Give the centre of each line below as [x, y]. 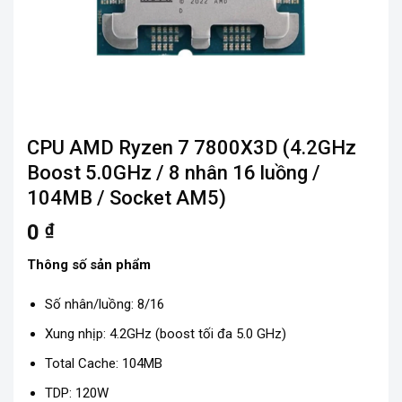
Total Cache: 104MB [103, 363]
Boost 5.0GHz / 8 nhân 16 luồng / [174, 173]
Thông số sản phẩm [89, 265]
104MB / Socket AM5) [127, 198]
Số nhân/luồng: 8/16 [104, 304]
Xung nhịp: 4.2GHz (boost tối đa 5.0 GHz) [165, 333]
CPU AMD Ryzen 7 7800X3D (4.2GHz [192, 148]
